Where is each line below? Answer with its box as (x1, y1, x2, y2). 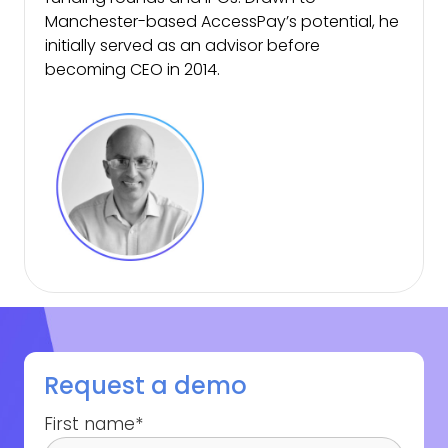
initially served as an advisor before (45, 34, 320, 58)
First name (44, 411, 135, 436)
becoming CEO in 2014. (45, 58, 220, 82)
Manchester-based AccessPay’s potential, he (45, 10, 399, 34)
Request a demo (44, 368, 247, 402)
